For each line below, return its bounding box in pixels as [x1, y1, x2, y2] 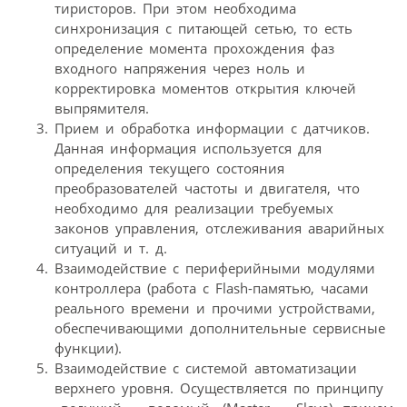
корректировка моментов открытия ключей [55, 78, 356, 97]
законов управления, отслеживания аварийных [55, 218, 384, 237]
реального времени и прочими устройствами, [55, 298, 375, 317]
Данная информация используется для [55, 138, 322, 157]
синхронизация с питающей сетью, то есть [55, 18, 352, 37]
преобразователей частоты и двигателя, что [55, 178, 360, 197]
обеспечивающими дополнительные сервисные [55, 318, 385, 337]
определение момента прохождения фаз [55, 38, 334, 57]
